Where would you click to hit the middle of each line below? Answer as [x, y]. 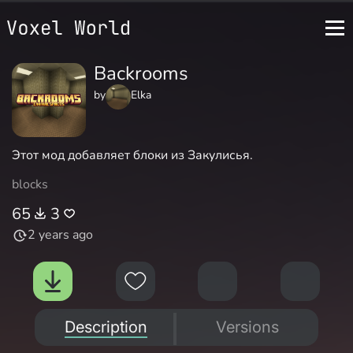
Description [106, 327]
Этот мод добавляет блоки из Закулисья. [132, 155]
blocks [30, 184]
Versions [247, 327]
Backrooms [141, 73]
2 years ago [60, 235]
